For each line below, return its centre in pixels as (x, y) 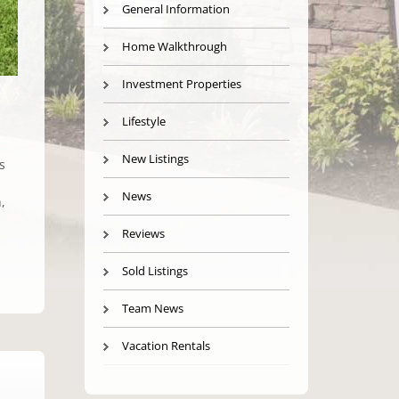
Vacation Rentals (166, 346)
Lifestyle (143, 121)
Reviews (143, 233)
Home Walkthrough (174, 46)
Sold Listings (155, 271)
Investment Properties (181, 84)
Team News (152, 308)
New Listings (155, 159)
